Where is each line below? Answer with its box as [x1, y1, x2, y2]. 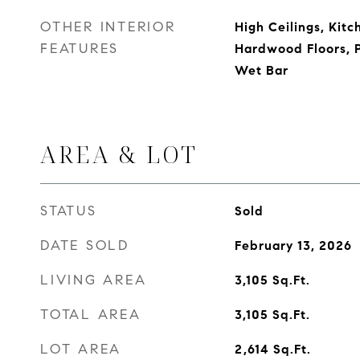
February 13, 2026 [234, 238, 352, 253]
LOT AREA [40, 341, 121, 358]
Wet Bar [234, 63, 288, 78]
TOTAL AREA [40, 306, 141, 323]
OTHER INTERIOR [40, 18, 176, 35]
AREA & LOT [40, 138, 198, 170]
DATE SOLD [40, 237, 129, 254]
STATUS [40, 202, 97, 219]
